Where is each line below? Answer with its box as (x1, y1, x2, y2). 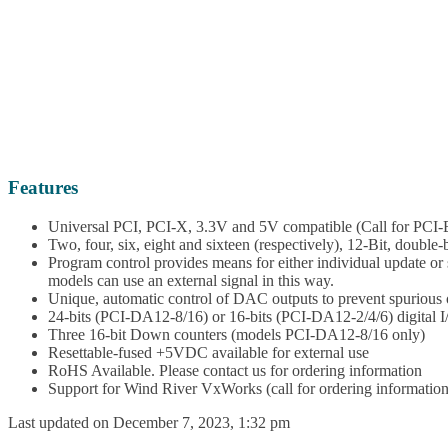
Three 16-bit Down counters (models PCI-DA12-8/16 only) (48, 326, 425, 344)
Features (8, 177, 78, 199)
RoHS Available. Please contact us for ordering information (48, 362, 422, 380)
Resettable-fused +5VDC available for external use (48, 344, 369, 362)
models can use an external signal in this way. (48, 272, 334, 290)
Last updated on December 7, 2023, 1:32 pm (8, 414, 290, 432)
